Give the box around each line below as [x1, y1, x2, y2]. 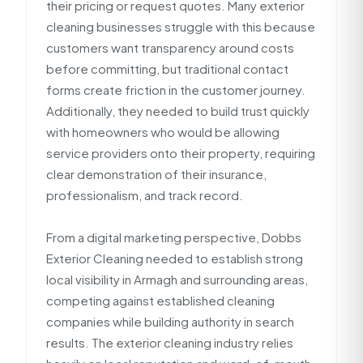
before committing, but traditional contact [46, 61, 288, 76]
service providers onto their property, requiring [46, 145, 315, 160]
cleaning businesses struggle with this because [46, 19, 315, 34]
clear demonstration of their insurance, [46, 166, 267, 181]
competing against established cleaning [46, 293, 275, 308]
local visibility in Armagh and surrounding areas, [46, 271, 308, 287]
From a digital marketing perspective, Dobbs [46, 229, 301, 245]
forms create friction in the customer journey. [46, 82, 305, 97]
